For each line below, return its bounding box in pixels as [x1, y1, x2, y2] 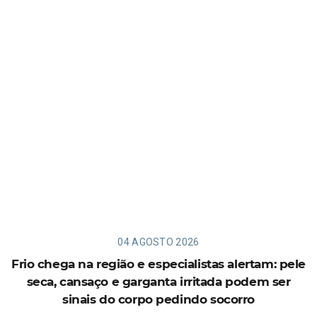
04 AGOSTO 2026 [117, 236, 200, 248]
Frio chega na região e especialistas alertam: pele [11, 256, 306, 271]
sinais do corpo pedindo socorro [62, 292, 255, 306]
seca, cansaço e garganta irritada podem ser [26, 274, 291, 289]
